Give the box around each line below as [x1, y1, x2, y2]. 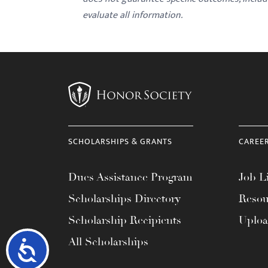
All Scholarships [68, 235, 148, 248]
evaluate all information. [83, 7, 182, 23]
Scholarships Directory [68, 192, 181, 205]
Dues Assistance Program [68, 170, 193, 184]
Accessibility [39, 237, 105, 260]
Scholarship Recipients [68, 214, 181, 227]
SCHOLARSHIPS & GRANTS [68, 135, 172, 148]
